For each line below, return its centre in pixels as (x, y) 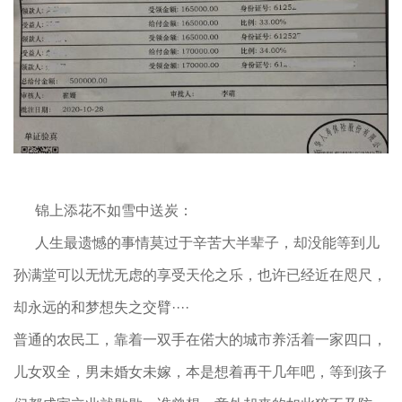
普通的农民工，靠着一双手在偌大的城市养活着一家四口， (200, 340)
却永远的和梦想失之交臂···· (101, 308)
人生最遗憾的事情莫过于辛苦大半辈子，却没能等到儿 (197, 243)
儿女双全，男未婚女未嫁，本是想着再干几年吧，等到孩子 (200, 372)
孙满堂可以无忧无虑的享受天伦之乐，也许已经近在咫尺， (200, 275)
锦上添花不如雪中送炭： (103, 211)
